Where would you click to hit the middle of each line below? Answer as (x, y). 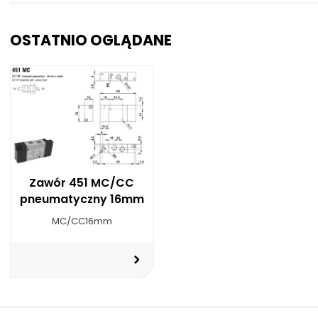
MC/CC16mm (82, 221)
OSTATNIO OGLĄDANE (91, 40)
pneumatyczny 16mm (82, 199)
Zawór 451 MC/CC (82, 182)
